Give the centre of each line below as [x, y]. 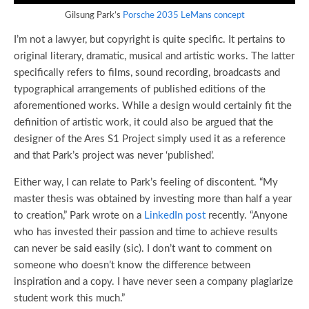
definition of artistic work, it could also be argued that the [143, 123]
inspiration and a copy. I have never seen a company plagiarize [153, 282]
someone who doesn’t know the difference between [132, 266]
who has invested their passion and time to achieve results [146, 232]
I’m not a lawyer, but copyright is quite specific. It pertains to [150, 40]
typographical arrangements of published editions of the [140, 90]
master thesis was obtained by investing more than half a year [153, 199]
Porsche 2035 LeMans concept [183, 16]
